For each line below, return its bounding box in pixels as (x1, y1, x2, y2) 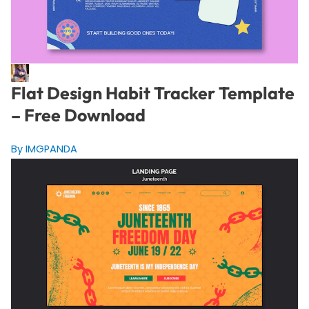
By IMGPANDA (10, 142, 77, 157)
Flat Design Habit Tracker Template (10, 82, 295, 105)
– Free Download (10, 104, 146, 127)
